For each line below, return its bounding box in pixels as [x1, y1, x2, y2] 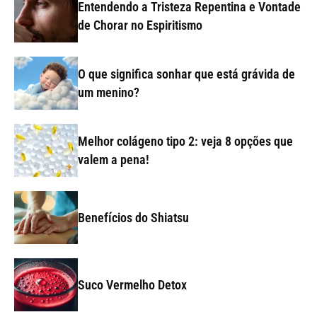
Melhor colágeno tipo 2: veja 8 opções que [78, 133, 293, 149]
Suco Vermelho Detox [78, 277, 187, 292]
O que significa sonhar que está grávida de [78, 66, 295, 81]
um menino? [78, 84, 139, 100]
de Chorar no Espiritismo [78, 17, 202, 33]
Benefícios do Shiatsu [78, 209, 189, 225]
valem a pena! [78, 151, 149, 167]
